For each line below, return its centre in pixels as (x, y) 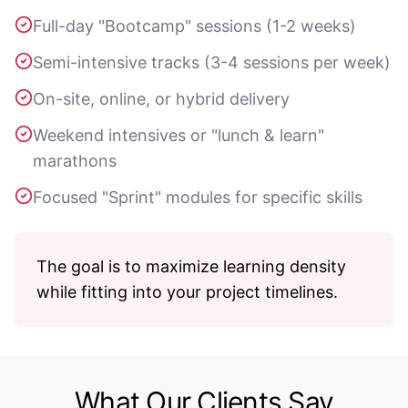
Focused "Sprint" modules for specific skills (198, 197)
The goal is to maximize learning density (191, 266)
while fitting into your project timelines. (187, 292)
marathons (75, 161)
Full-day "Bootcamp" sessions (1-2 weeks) (194, 26)
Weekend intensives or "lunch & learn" (178, 135)
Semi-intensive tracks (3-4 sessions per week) (212, 62)
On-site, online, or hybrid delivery (161, 99)
